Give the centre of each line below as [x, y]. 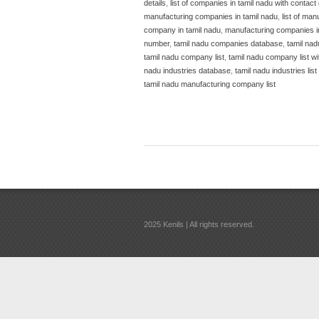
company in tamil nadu [182, 30]
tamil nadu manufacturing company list [210, 84]
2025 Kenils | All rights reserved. [199, 224]
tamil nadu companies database [228, 43]
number [157, 43]
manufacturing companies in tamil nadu [211, 16]
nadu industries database [187, 70]
